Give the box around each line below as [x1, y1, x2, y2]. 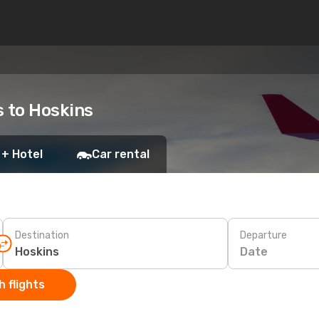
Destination [15, 229, 69, 241]
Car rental [92, 147, 150, 161]
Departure [240, 229, 287, 241]
